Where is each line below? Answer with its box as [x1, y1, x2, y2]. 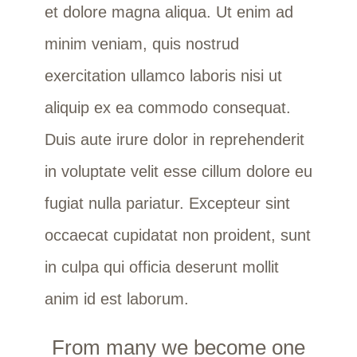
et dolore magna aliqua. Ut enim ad [44, 2, 293, 21]
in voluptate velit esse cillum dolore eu [44, 162, 312, 180]
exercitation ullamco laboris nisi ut [44, 66, 282, 84]
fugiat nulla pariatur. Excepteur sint [44, 194, 290, 212]
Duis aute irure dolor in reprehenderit [44, 130, 304, 148]
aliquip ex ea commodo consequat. [44, 98, 291, 116]
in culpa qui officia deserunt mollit [44, 257, 279, 276]
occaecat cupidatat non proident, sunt [44, 226, 311, 244]
